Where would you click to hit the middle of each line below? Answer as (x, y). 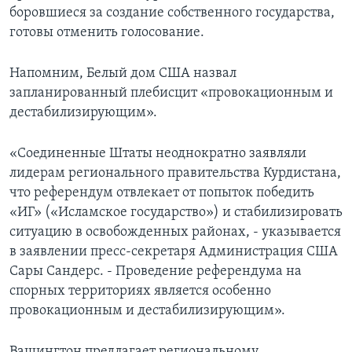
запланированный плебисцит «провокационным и (171, 93)
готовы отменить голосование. (107, 33)
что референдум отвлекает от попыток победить (162, 193)
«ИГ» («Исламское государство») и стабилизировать (176, 213)
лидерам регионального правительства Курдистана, (175, 174)
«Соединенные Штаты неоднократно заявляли (158, 154)
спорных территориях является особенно (140, 291)
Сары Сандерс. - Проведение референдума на (156, 272)
